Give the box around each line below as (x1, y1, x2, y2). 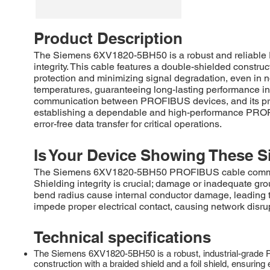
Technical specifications (34, 227, 211, 246)
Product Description (34, 28, 183, 48)
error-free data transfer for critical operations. (34, 118, 222, 130)
